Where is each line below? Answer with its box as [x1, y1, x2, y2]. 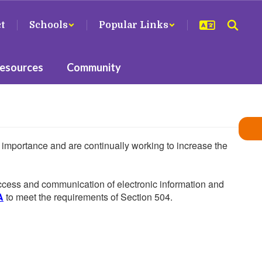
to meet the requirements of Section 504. [4, 190, 173, 204]
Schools [29, 20, 68, 30]
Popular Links [99, 20, 168, 30]
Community [67, 61, 121, 74]
